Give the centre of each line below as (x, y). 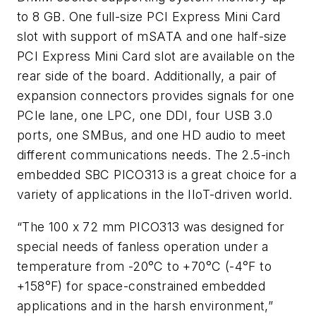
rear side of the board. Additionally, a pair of (147, 76)
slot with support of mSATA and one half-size (152, 37)
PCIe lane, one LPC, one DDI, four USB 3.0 (145, 116)
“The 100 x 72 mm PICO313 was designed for (151, 226)
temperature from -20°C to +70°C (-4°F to (144, 266)
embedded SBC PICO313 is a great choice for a (157, 175)
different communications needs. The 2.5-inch (154, 155)
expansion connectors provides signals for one (156, 96)
